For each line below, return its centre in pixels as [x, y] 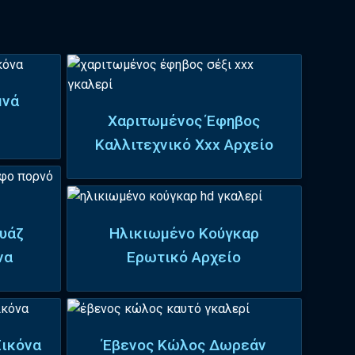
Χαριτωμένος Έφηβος [184, 121]
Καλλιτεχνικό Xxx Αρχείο [184, 145]
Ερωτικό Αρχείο [184, 257]
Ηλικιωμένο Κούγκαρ [184, 233]
